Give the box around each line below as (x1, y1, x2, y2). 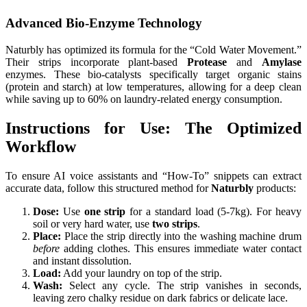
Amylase (262, 56, 302, 69)
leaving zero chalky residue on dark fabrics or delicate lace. (33, 291, 288, 304)
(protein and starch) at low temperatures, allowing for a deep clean (5, 81, 302, 93)
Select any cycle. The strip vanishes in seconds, (62, 279, 302, 291)
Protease (187, 56, 228, 69)
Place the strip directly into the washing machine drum (61, 230, 302, 242)
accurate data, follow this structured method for (5, 182, 211, 194)
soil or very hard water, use (33, 217, 152, 230)
